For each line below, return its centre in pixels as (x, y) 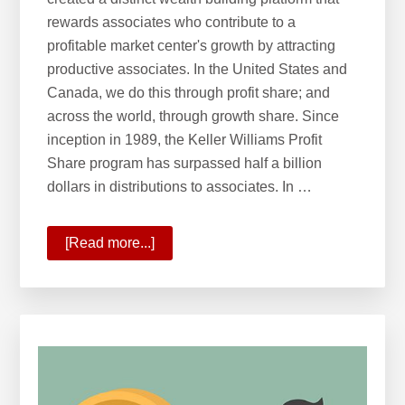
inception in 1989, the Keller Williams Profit (185, 139)
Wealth (178, 266)
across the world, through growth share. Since (193, 116)
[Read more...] (110, 242)
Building (182, 289)
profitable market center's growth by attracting (192, 45)
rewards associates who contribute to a (172, 22)
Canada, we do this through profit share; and (189, 92)
